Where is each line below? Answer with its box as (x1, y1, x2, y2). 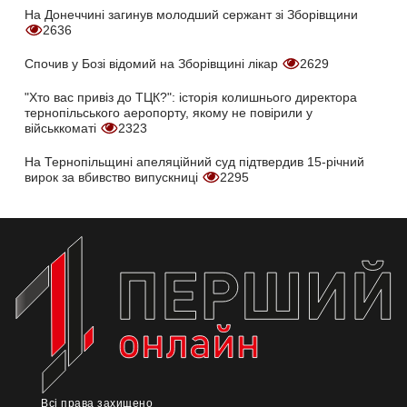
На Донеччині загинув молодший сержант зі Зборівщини (25, 7, 358, 23)
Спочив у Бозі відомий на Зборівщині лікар (25, 56, 282, 72)
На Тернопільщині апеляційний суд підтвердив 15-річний (25, 154, 364, 170)
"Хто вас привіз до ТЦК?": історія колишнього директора (25, 90, 357, 105)
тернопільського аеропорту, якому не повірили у (25, 105, 313, 121)
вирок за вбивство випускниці (25, 170, 202, 185)
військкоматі (25, 121, 100, 136)
